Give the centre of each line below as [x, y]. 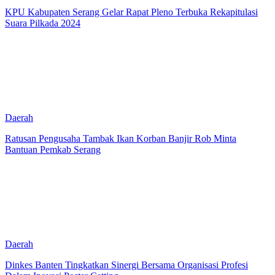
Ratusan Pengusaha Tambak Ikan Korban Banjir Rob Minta [121, 138]
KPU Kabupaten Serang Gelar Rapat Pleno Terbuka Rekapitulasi [131, 12]
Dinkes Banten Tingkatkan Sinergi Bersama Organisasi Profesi [126, 265]
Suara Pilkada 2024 [43, 23]
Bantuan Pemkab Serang [53, 149]
